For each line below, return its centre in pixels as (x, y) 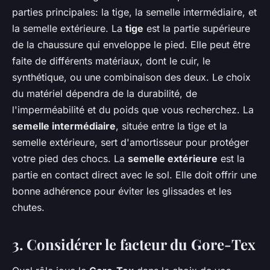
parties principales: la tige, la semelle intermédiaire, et (134, 12)
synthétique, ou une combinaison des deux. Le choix (131, 77)
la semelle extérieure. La (69, 28)
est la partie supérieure (197, 28)
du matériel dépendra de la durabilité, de (105, 93)
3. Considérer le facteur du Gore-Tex (134, 244)
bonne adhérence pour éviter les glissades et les (122, 191)
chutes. (28, 207)
